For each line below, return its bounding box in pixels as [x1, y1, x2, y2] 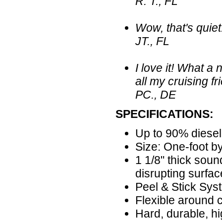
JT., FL [135, 35, 169, 48]
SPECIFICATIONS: [115, 108, 214, 120]
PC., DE [135, 88, 176, 101]
